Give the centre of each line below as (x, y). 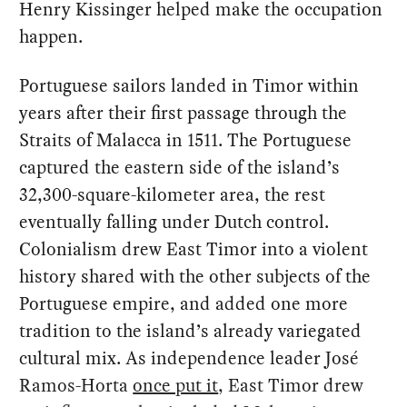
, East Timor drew (291, 386)
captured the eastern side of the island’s (180, 168)
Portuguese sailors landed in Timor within (189, 86)
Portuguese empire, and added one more (184, 304)
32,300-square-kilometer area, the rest (173, 195)
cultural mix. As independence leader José (189, 358)
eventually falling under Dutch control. (174, 222)
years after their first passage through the (184, 113)
